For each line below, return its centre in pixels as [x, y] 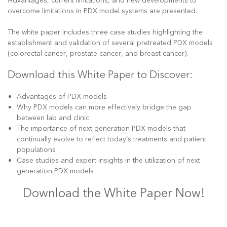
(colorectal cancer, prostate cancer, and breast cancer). [98, 53]
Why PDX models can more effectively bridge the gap [104, 107]
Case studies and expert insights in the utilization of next [108, 160]
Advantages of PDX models [62, 97]
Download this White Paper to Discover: [100, 75]
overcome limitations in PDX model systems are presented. [102, 11]
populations [36, 150]
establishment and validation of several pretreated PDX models [110, 43]
